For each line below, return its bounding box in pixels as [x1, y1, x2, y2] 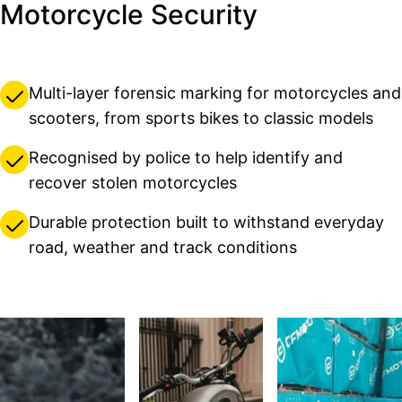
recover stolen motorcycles [29, 173, 237, 193]
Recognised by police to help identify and [29, 148, 343, 168]
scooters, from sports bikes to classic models [29, 109, 373, 128]
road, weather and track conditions [29, 238, 297, 258]
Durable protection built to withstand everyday [29, 213, 384, 232]
